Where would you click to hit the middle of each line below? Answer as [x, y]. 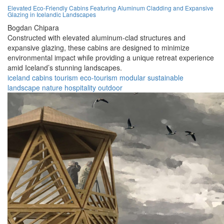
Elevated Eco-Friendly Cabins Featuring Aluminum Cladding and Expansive [110, 8]
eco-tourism [99, 78]
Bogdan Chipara [33, 28]
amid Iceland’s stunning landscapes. [65, 68]
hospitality [80, 88]
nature [52, 88]
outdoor [110, 88]
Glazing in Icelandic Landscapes [52, 14]
